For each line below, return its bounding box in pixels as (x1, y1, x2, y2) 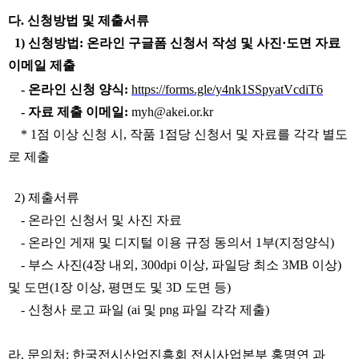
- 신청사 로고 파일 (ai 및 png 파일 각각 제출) (8, 303, 269, 317)
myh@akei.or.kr (128, 105, 213, 119)
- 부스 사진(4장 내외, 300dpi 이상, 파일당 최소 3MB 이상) (8, 258, 341, 272)
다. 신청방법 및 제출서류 (8, 14, 149, 27)
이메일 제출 (8, 58, 75, 72)
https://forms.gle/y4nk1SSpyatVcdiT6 (131, 83, 323, 96)
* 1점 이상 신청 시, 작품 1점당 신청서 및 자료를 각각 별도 (8, 127, 348, 141)
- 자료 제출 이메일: (8, 105, 128, 119)
